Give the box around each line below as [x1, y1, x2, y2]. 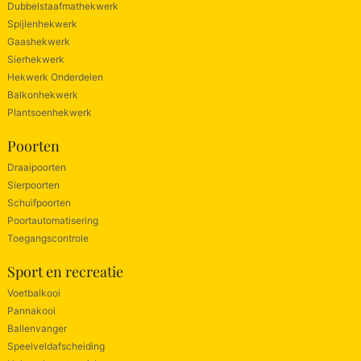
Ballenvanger [6, 322, 67, 334]
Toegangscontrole [6, 231, 89, 244]
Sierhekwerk [6, 52, 64, 65]
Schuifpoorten [6, 196, 71, 209]
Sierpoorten [6, 178, 60, 191]
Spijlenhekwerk [6, 17, 77, 30]
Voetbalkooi [6, 286, 60, 299]
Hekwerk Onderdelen [6, 70, 103, 83]
